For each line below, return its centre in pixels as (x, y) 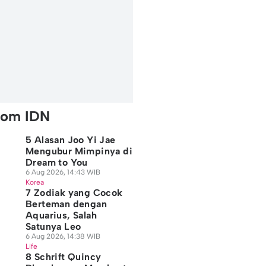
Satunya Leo (53, 227)
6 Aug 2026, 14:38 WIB (63, 236)
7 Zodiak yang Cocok (74, 193)
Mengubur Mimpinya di (79, 151)
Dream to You (56, 162)
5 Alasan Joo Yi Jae (70, 140)
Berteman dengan (66, 204)
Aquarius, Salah (61, 215)
